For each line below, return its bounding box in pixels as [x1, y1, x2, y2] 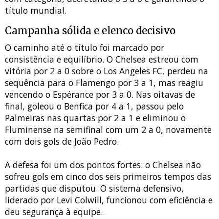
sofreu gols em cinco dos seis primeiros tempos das [5, 171, 211, 183]
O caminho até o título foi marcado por [5, 42, 164, 54]
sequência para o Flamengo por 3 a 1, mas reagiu [5, 77, 203, 89]
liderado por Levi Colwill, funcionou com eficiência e [5, 194, 213, 206]
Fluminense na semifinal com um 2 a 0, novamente [5, 124, 212, 136]
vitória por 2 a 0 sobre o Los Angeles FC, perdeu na [5, 65, 208, 77]
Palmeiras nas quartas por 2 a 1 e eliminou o [5, 112, 186, 124]
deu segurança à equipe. [5, 206, 103, 218]
